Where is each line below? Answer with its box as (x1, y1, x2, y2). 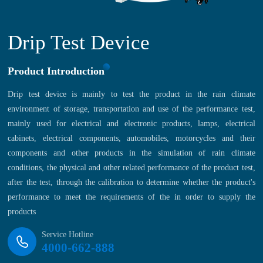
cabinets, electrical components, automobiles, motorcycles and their (8, 134, 255, 143)
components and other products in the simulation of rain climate (8, 149, 255, 158)
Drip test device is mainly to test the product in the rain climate (8, 90, 255, 99)
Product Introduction (8, 65, 105, 77)
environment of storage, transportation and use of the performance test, (8, 104, 255, 114)
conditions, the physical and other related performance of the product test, (8, 163, 255, 173)
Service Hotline (41, 230, 93, 239)
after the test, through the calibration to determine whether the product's (8, 178, 255, 187)
